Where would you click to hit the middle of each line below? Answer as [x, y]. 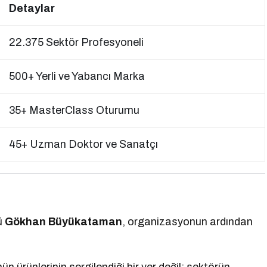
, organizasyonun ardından [188, 222]
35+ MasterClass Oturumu [74, 110]
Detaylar [32, 8]
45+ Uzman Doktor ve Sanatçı [83, 144]
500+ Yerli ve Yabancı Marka [77, 76]
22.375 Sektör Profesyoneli [76, 42]
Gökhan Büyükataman [64, 222]
